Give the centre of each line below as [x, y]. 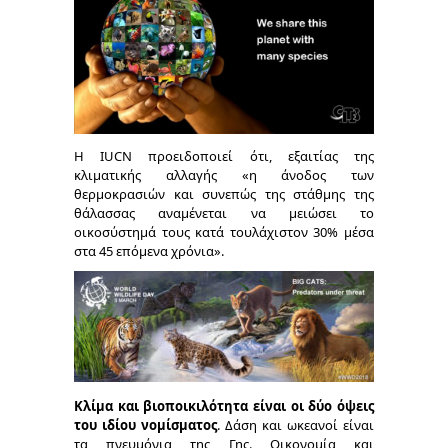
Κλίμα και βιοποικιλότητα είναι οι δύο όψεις [224, 406]
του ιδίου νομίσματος [145, 425]
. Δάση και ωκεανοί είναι [295, 425]
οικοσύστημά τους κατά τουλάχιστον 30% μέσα [224, 232]
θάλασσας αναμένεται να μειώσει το [224, 213]
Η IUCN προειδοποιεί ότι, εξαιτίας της [224, 156]
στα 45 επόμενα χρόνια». [149, 251]
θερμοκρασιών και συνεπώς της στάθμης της [224, 194]
